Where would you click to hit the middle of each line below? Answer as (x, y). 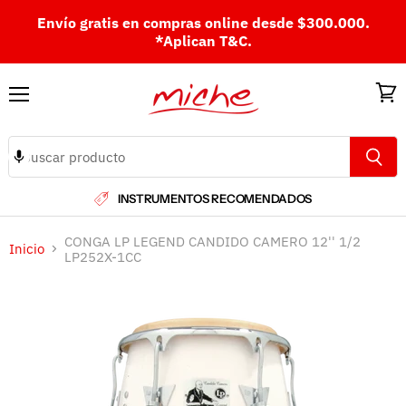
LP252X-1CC (103, 256)
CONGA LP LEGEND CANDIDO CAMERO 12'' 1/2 (213, 241)
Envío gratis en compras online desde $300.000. (203, 23)
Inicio (27, 249)
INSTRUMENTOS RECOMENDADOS (215, 198)
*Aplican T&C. (203, 41)
